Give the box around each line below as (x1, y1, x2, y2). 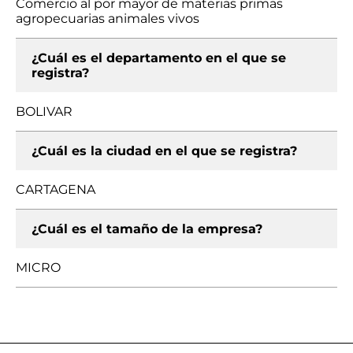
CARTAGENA (16, 182, 95, 197)
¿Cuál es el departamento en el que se (32, 50, 286, 65)
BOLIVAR (16, 104, 72, 119)
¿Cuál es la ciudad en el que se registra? (32, 143, 297, 158)
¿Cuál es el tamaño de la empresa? (32, 221, 262, 236)
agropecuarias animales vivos (16, 11, 199, 26)
